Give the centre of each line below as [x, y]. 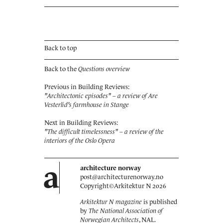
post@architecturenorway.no [122, 177]
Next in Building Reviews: [81, 123]
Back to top [60, 48]
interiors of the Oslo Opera [80, 141]
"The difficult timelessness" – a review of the [104, 132]
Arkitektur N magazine [111, 202]
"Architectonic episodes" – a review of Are [101, 96]
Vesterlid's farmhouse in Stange [87, 105]
